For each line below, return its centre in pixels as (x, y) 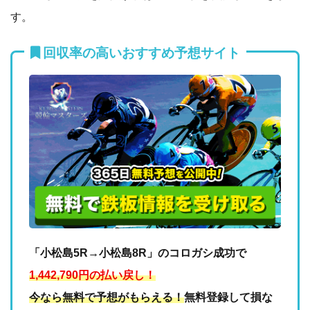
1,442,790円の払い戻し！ (92, 275)
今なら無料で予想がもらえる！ (107, 297)
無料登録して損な (228, 297)
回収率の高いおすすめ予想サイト (142, 53)
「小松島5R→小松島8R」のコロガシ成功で (138, 253)
